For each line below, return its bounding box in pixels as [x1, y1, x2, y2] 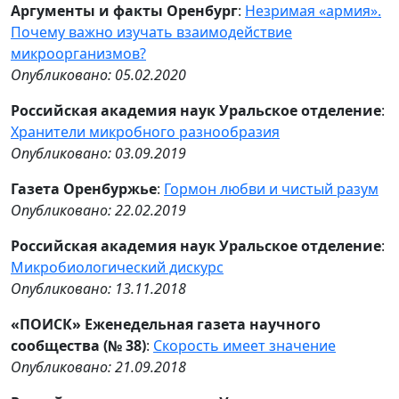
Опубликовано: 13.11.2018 [11, 279, 186, 298]
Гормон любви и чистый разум [164, 179, 379, 199]
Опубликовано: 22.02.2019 [11, 200, 186, 220]
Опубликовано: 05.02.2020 [11, 65, 186, 85]
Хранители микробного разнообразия [11, 122, 280, 142]
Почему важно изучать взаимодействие [11, 22, 292, 42]
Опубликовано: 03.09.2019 [11, 143, 186, 163]
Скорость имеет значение [153, 336, 336, 355]
